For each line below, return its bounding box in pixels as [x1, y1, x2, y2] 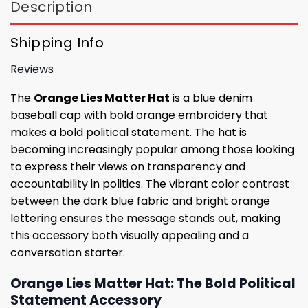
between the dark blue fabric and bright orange [10, 193, 270, 210]
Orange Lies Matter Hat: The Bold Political [10, 274, 296, 294]
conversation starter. [10, 245, 125, 261]
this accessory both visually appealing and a [10, 228, 249, 244]
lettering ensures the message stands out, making [10, 210, 280, 227]
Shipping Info [10, 33, 104, 53]
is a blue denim [170, 90, 252, 107]
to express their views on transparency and [10, 159, 245, 175]
